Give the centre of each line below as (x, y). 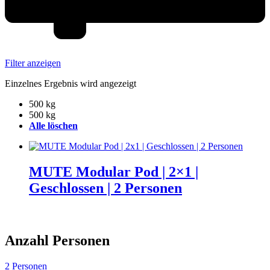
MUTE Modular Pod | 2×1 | (114, 171)
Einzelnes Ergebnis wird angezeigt (71, 83)
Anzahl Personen (57, 240)
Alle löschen (53, 125)
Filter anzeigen (33, 63)
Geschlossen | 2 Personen (105, 188)
